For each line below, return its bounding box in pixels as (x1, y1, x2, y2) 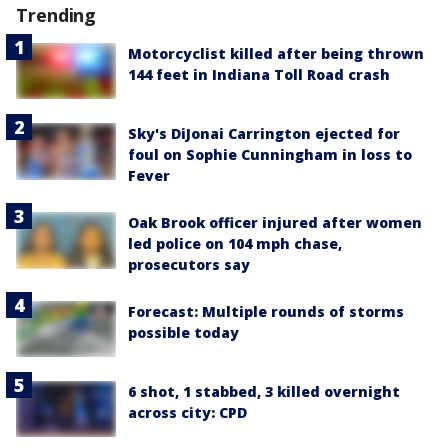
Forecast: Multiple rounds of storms (128, 302, 404, 322)
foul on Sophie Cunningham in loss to (128, 145, 412, 165)
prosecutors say (128, 255, 250, 275)
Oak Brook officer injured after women (128, 213, 422, 233)
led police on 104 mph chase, (128, 234, 342, 254)
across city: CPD (128, 403, 247, 423)
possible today (128, 323, 239, 343)
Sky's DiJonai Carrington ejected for (128, 124, 400, 144)
